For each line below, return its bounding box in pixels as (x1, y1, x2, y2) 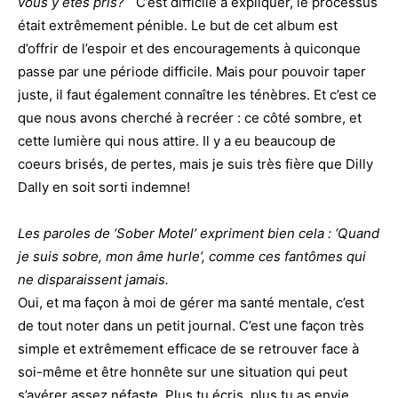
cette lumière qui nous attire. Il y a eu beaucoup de (18, 131, 336, 149)
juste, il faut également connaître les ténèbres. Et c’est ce (18, 85, 377, 103)
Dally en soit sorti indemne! (18, 178, 190, 195)
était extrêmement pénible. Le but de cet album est (18, 16, 338, 34)
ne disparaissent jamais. (18, 270, 180, 288)
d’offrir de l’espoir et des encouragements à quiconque (18, 39, 361, 57)
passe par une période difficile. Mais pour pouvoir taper (18, 62, 366, 80)
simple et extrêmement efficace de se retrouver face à (18, 339, 359, 357)
